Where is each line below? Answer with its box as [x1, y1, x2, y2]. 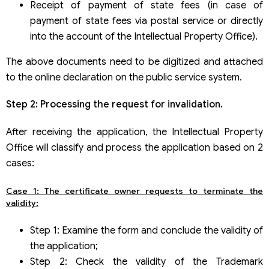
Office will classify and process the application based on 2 [6, 141, 263, 154]
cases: [6, 157, 34, 169]
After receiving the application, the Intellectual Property [6, 125, 263, 138]
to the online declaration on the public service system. [6, 71, 242, 84]
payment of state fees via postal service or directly [30, 15, 263, 28]
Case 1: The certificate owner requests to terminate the [6, 186, 263, 196]
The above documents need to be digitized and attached [6, 56, 263, 68]
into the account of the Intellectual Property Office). [30, 31, 258, 43]
